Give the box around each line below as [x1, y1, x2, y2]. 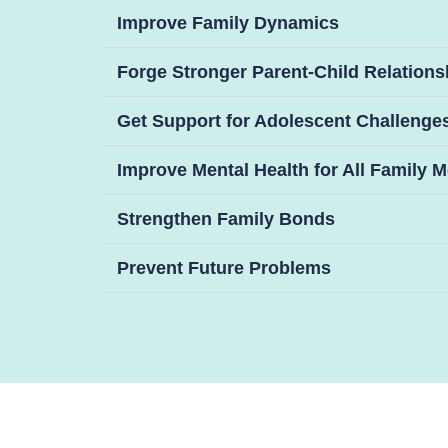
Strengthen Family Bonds [117, 208, 335, 229]
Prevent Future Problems [117, 257, 331, 278]
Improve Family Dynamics [117, 12, 339, 33]
